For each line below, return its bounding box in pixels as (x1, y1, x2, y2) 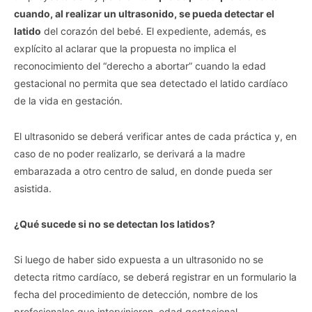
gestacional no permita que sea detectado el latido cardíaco (14, 77, 288, 90)
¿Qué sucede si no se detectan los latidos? (14, 218, 215, 231)
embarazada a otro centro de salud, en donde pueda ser (14, 165, 272, 178)
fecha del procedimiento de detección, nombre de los (14, 288, 258, 301)
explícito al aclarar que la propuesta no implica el (14, 42, 236, 55)
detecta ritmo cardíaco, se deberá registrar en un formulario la (14, 271, 297, 283)
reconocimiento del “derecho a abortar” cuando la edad (14, 60, 266, 72)
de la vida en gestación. (14, 95, 123, 107)
